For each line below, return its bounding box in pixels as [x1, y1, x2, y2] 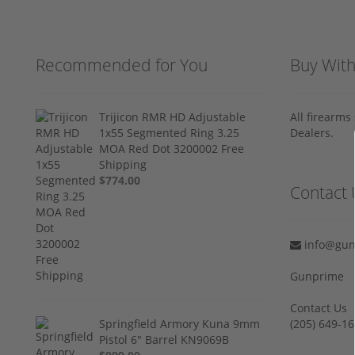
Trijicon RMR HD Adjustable [99, 109, 246, 124]
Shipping [99, 156, 147, 172]
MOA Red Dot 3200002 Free [99, 140, 245, 156]
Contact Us [290, 300, 347, 315]
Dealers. [290, 124, 334, 140]
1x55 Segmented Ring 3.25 [99, 124, 240, 140]
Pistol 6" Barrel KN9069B [99, 331, 230, 347]
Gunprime [290, 268, 344, 284]
